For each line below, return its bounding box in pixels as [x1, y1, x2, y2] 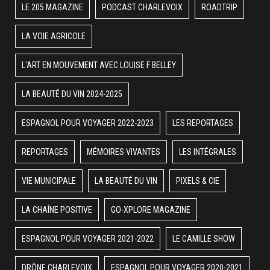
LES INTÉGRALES [179, 146, 236, 157]
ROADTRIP [201, 2, 237, 12]
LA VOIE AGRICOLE [22, 31, 86, 41]
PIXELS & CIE [176, 175, 219, 186]
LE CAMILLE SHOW [172, 233, 235, 243]
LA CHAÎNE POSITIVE [22, 204, 92, 215]
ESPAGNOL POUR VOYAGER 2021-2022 [22, 233, 154, 243]
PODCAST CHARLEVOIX [102, 2, 183, 12]
